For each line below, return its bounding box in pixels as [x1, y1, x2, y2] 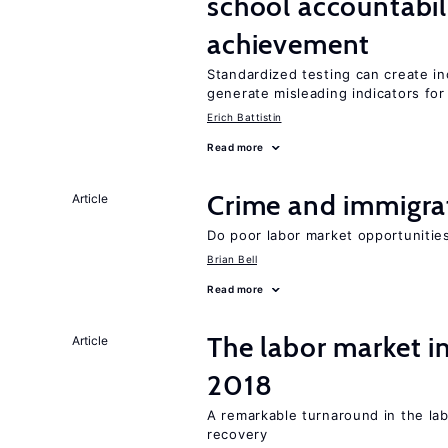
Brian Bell [207, 253, 257, 265]
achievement [207, 27, 371, 61]
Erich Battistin [207, 111, 282, 123]
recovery [207, 426, 268, 442]
